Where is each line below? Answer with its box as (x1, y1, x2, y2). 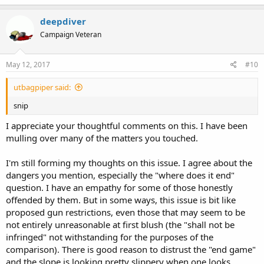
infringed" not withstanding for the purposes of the (6, 230, 213, 243)
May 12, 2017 (6, 60, 50, 70)
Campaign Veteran (40, 29, 101, 39)
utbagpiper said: (14, 82, 71, 93)
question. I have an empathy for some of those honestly (6, 181, 233, 193)
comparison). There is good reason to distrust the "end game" (6, 243, 256, 255)
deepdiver (40, 15, 86, 27)
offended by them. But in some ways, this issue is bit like (6, 193, 236, 206)
